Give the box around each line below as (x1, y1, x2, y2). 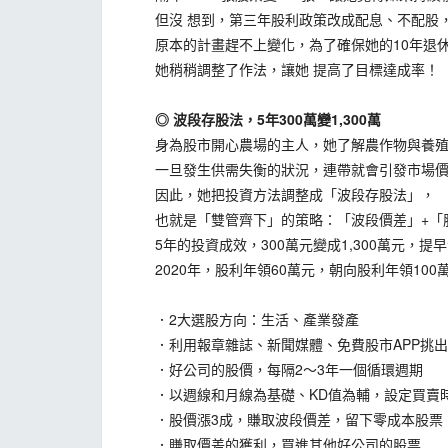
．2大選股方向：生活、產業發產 (127, 309, 359, 329)
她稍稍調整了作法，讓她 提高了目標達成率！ (127, 59, 439, 79)
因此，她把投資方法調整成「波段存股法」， (127, 184, 435, 204)
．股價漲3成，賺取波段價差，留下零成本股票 (127, 409, 443, 429)
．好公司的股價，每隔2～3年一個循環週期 (127, 359, 423, 379)
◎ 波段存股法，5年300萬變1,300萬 (127, 109, 381, 129)
